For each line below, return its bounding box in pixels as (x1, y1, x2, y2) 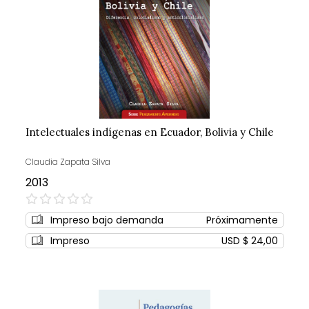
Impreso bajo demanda (50, 213, 163, 228)
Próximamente (206, 213, 278, 228)
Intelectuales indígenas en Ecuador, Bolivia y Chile (25, 126, 274, 139)
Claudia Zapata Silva (25, 156, 110, 168)
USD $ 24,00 (221, 234, 278, 248)
